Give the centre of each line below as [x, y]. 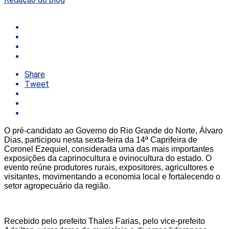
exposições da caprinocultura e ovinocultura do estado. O [108, 158]
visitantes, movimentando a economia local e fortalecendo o [112, 176]
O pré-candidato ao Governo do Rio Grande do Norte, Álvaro [113, 130]
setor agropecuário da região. [57, 186]
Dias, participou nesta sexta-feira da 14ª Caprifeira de [101, 140]
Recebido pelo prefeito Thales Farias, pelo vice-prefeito [105, 221]
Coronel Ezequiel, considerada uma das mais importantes [109, 149]
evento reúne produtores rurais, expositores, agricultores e [109, 167]
